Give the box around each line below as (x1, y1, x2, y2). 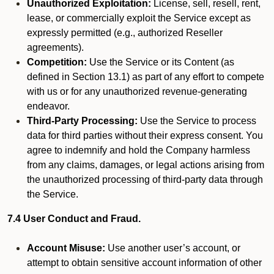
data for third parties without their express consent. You (27, 130, 263, 141)
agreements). (27, 42, 84, 53)
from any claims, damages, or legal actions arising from (27, 160, 264, 170)
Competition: (27, 57, 87, 67)
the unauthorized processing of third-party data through (27, 174, 263, 185)
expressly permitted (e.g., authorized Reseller (27, 28, 223, 38)
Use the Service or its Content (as (87, 57, 234, 67)
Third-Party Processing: (27, 116, 138, 126)
